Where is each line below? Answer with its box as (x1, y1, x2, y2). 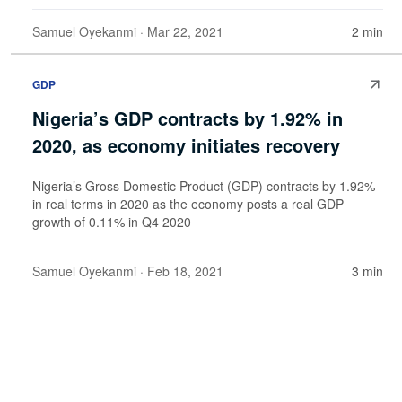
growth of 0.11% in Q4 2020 (32, 213, 191, 232)
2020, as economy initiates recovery (32, 132, 340, 159)
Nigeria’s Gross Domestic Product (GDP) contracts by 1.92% (32, 177, 375, 196)
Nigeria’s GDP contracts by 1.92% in (32, 105, 343, 132)
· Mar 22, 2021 (136, 22, 223, 40)
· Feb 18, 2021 (136, 262, 223, 281)
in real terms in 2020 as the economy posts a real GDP (32, 195, 344, 214)
